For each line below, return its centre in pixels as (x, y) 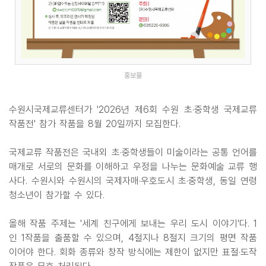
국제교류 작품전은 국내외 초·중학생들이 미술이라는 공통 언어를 (133, 153)
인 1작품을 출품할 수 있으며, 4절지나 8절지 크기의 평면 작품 (133, 238)
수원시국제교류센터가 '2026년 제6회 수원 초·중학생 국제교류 (133, 110)
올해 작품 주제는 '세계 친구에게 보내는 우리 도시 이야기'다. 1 (133, 224)
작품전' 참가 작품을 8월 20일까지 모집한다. (95, 124)
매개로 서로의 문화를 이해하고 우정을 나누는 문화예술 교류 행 (133, 167)
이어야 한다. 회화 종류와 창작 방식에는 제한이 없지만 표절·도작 (133, 252)
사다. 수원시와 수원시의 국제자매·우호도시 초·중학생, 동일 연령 (133, 181)
